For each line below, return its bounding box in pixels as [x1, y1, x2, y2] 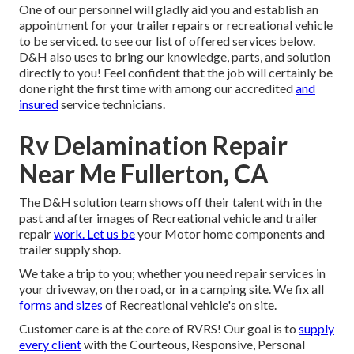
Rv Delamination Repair [19, 130, 288, 161]
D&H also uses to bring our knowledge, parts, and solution [19, 49, 330, 65]
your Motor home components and [135, 226, 325, 242]
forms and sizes [19, 297, 103, 313]
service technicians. [58, 96, 165, 112]
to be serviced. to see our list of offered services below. [19, 33, 315, 49]
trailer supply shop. [19, 242, 121, 258]
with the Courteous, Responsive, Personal [81, 337, 305, 352]
